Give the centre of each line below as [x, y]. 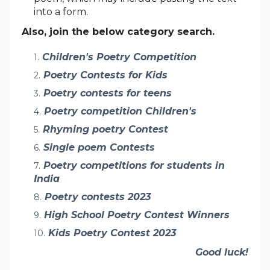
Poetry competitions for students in [134, 165]
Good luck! [222, 252]
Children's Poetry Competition [119, 57]
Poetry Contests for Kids [105, 75]
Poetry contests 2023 [98, 196]
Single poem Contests [99, 147]
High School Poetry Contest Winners [137, 215]
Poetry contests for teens [108, 93]
